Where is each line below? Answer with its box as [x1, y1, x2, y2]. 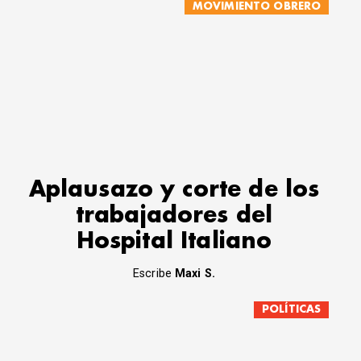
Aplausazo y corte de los [28, 179, 320, 201]
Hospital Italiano [76, 230, 272, 253]
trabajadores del [75, 205, 273, 227]
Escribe [132, 266, 176, 280]
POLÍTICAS [262, 304, 322, 315]
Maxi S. [175, 266, 216, 280]
